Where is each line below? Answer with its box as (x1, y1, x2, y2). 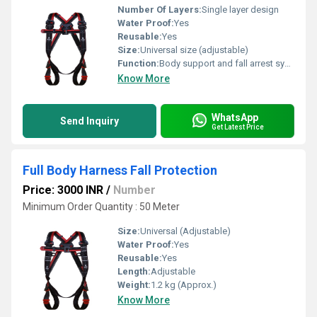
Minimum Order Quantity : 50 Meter (23, 201, 180, 212)
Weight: (117, 279, 151, 290)
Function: (117, 58, 159, 69)
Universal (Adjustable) (140, 226, 231, 236)
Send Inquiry (60, 115, 119, 127)
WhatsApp (212, 111, 258, 123)
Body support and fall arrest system (159, 58, 284, 69)
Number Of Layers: (117, 4, 202, 15)
